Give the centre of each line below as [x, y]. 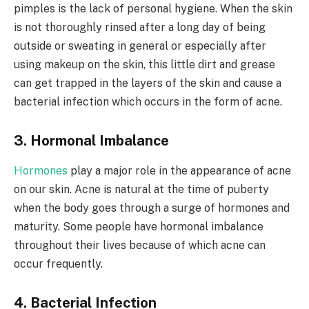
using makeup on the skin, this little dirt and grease [144, 65]
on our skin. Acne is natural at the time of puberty [141, 190]
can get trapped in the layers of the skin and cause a [148, 83]
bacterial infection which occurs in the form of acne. [148, 102]
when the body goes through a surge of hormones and [152, 208]
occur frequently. [58, 264]
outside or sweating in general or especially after [140, 46]
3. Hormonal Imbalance [91, 140]
